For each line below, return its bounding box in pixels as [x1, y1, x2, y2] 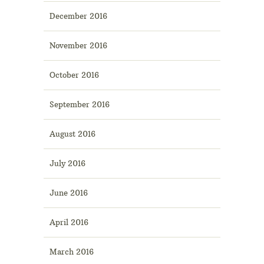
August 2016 [49, 129, 95, 139]
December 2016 [49, 11, 107, 21]
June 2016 [49, 188, 88, 198]
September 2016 [49, 100, 110, 110]
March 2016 [49, 247, 94, 257]
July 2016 [49, 159, 85, 169]
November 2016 [49, 41, 107, 51]
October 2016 [49, 70, 99, 80]
